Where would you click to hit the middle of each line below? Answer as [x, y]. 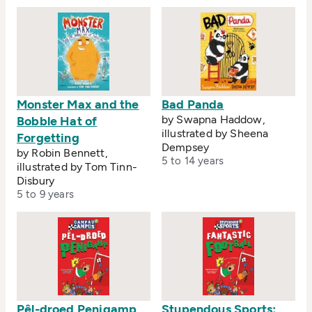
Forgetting [48, 138]
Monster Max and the [78, 105]
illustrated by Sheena [215, 134]
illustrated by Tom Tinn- [77, 167]
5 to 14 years [193, 161]
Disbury [36, 181]
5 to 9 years [45, 195]
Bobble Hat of [57, 122]
